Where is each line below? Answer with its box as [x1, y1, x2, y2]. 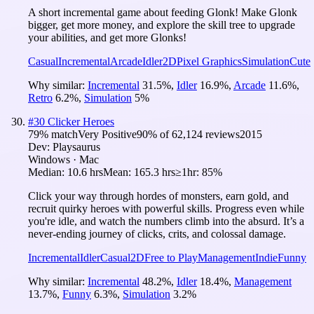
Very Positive [78, 128, 137, 140]
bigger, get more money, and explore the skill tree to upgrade [28, 18, 295, 31]
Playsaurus [53, 140, 100, 153]
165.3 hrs [134, 165, 175, 178]
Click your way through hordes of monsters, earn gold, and [28, 189, 289, 202]
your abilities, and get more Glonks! [28, 31, 186, 43]
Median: [28, 165, 67, 178]
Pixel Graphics [177, 55, 242, 67]
